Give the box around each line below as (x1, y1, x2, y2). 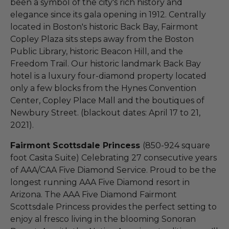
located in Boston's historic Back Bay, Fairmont (10, 21, 198, 32)
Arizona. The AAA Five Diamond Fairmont (10, 189, 177, 199)
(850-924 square (143, 140, 210, 150)
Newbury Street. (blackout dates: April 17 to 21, (10, 107, 200, 118)
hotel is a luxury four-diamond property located (10, 71, 207, 81)
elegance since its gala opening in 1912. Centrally (10, 9, 206, 19)
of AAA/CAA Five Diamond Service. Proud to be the (10, 165, 216, 175)
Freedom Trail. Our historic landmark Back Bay (10, 58, 201, 68)
